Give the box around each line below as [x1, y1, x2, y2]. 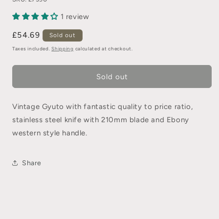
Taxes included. [12, 45, 52, 52]
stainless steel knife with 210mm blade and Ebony [12, 115, 189, 124]
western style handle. [12, 129, 88, 137]
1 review [60, 12, 89, 21]
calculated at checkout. [73, 45, 133, 52]
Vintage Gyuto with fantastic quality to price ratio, [12, 102, 193, 111]
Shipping [51, 45, 74, 52]
